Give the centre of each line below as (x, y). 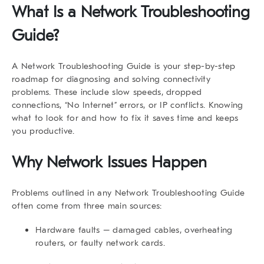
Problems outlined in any (63, 192)
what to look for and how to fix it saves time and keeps (125, 118)
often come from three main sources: (87, 205)
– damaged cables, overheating (166, 230)
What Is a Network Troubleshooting (131, 12)
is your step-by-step (193, 66)
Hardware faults (68, 230)
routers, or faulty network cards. (100, 242)
